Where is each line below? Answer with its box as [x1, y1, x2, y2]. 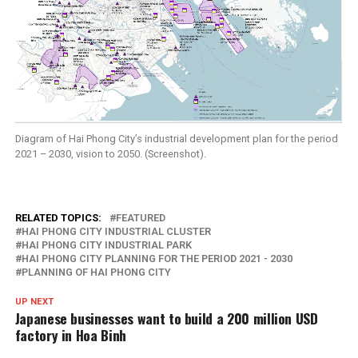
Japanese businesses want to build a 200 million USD [14, 308, 318, 329]
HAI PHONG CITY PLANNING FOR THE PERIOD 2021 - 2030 [21, 253, 292, 265]
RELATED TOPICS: [14, 212, 101, 225]
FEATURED [115, 212, 165, 225]
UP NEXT [14, 296, 54, 308]
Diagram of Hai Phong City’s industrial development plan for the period [14, 133, 338, 145]
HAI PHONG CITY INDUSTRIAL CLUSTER [21, 225, 211, 238]
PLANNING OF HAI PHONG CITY [21, 266, 171, 279]
